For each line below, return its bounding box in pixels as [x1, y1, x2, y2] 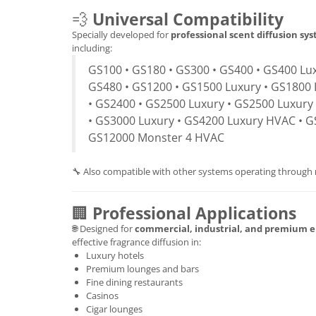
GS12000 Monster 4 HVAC [88, 129, 224, 145]
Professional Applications [92, 201, 296, 224]
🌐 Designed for [72, 221, 135, 235]
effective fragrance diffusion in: [72, 235, 201, 248]
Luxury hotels [86, 248, 144, 262]
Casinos [86, 288, 119, 302]
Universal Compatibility [92, 7, 284, 30]
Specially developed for [72, 28, 171, 41]
